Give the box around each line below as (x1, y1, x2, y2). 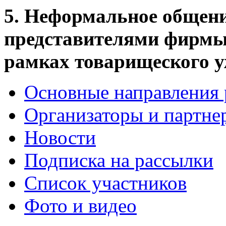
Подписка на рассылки (24, 149, 213, 172)
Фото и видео (24, 195, 137, 217)
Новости (24, 127, 96, 149)
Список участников (24, 172, 187, 194)
